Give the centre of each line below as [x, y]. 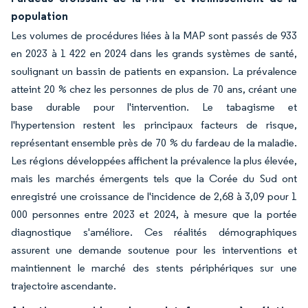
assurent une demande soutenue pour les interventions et [154, 250]
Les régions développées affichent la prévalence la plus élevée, [154, 161]
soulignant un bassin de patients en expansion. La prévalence [154, 71]
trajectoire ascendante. [64, 286]
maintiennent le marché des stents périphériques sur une [154, 268]
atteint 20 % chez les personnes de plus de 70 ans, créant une [154, 89]
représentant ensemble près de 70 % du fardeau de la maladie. [154, 143]
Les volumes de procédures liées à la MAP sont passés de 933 [154, 35]
